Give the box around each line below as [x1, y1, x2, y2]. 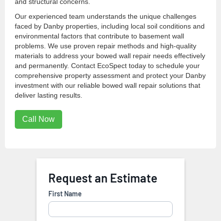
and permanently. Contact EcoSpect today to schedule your [15, 62, 200, 70]
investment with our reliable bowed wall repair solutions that [15, 81, 200, 90]
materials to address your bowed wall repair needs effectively [15, 52, 205, 60]
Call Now [22, 115, 55, 124]
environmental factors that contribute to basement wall [15, 32, 184, 40]
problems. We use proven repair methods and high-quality [15, 42, 196, 50]
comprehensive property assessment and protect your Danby [15, 72, 206, 80]
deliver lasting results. [15, 91, 82, 100]
